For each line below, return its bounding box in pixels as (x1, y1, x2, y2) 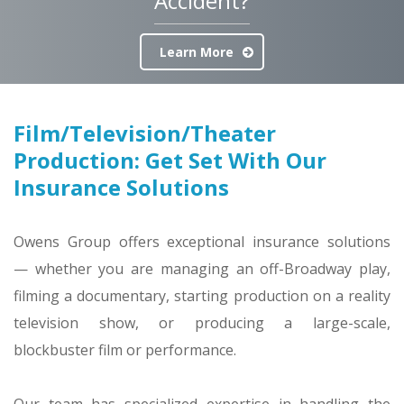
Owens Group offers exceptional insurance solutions (14, 231, 390, 252)
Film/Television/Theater (14, 117, 276, 148)
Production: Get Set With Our (14, 144, 326, 175)
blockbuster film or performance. (14, 339, 236, 360)
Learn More (160, 42, 234, 60)
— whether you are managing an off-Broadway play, (14, 258, 390, 279)
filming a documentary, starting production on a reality (14, 285, 390, 306)
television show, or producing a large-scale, (14, 312, 390, 333)
